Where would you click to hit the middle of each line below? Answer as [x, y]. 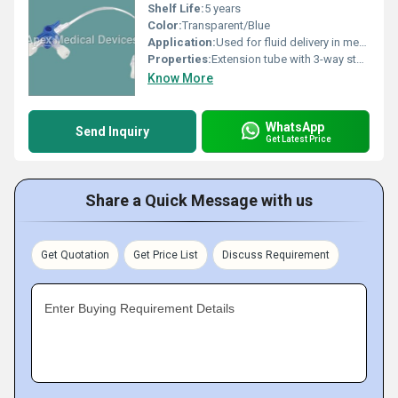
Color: [165, 25]
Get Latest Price [298, 139]
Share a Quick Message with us [199, 200]
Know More [180, 78]
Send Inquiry [112, 131]
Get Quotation [75, 255]
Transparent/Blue [226, 25]
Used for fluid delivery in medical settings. [287, 42]
